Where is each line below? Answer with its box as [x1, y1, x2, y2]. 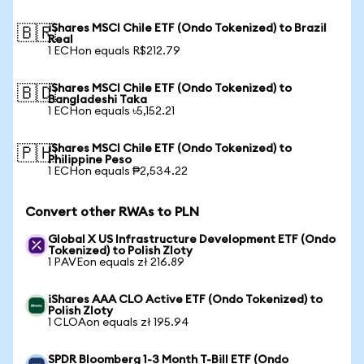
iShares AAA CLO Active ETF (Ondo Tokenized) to [48, 294, 323, 305]
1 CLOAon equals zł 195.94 [48, 317, 189, 328]
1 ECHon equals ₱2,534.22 [48, 166, 188, 177]
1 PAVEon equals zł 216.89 [48, 257, 184, 268]
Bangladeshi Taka [48, 94, 147, 106]
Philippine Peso [48, 154, 132, 166]
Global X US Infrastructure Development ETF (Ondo [48, 234, 336, 245]
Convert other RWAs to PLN [25, 206, 199, 219]
